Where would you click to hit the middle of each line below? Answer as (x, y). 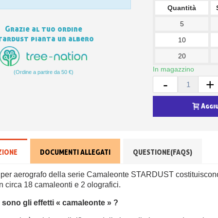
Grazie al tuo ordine (43, 29)
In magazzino (173, 69)
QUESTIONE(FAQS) (163, 152)
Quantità (182, 8)
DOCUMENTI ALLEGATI (75, 152)
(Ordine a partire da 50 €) (43, 72)
